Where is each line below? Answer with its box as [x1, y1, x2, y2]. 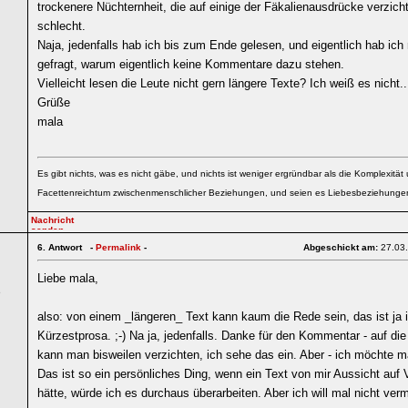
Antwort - [48, 242, 96, 252]
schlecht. [37, 19, 86, 33]
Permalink [96, 242, 141, 252]
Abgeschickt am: [303, 242, 381, 252]
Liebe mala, [37, 271, 98, 285]
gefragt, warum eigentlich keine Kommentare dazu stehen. [37, 57, 344, 71]
